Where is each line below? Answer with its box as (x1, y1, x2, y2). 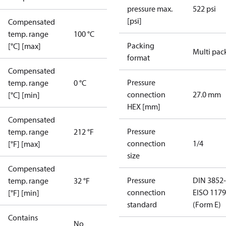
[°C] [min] (8, 90, 40, 100)
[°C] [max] (8, 41, 41, 51)
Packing (127, 40, 154, 50)
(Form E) (193, 199, 221, 209)
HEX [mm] (127, 101, 160, 111)
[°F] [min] (8, 188, 39, 198)
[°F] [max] (8, 139, 40, 149)
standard (127, 199, 157, 209)
